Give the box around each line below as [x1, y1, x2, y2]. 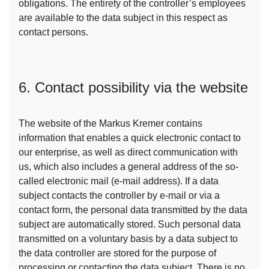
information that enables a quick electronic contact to [19, 133, 241, 144]
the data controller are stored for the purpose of [19, 248, 216, 259]
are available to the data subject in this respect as [19, 13, 228, 23]
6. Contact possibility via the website [19, 79, 248, 96]
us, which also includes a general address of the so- [19, 162, 238, 172]
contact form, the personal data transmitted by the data [19, 205, 247, 216]
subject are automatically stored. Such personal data [19, 219, 241, 230]
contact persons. [19, 27, 88, 38]
